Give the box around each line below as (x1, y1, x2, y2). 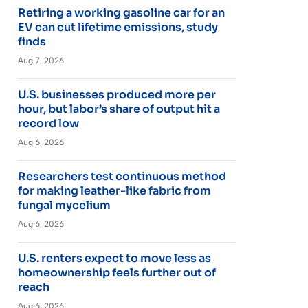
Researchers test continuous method (17, 168, 226, 184)
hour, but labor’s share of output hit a (17, 101, 220, 116)
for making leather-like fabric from (17, 183, 211, 198)
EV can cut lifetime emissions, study (17, 19, 218, 34)
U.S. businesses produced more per (17, 87, 216, 102)
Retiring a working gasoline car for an (17, 5, 225, 20)
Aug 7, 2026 (17, 55, 64, 65)
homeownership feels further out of (17, 265, 216, 280)
